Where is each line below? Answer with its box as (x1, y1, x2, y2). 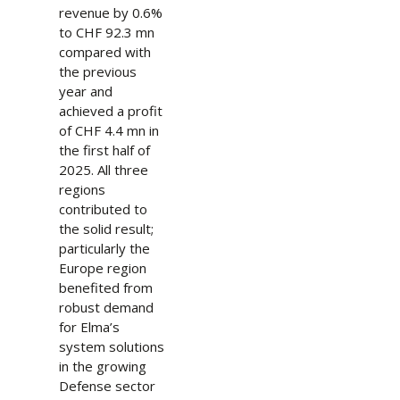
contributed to (58, 200, 147, 218)
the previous (58, 62, 137, 80)
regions (58, 180, 105, 198)
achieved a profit (58, 102, 162, 120)
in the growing (58, 357, 146, 375)
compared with (58, 43, 151, 61)
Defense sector (58, 377, 155, 395)
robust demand (58, 298, 154, 316)
